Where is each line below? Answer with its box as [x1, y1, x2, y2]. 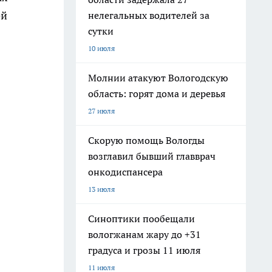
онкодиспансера [88, 166, 163, 178]
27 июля [88, 106, 115, 115]
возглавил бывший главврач [88, 150, 216, 162]
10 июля [88, 44, 115, 53]
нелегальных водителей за [88, 9, 209, 21]
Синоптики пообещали [88, 212, 195, 225]
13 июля [88, 185, 115, 194]
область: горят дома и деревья [88, 87, 225, 100]
